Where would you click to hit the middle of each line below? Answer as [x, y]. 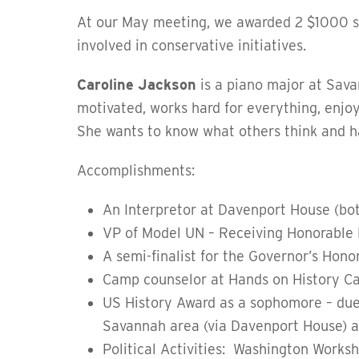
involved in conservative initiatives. [192, 45]
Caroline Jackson [139, 85]
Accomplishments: [136, 170]
